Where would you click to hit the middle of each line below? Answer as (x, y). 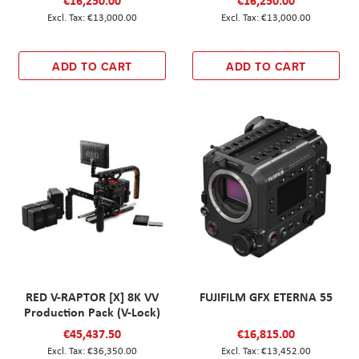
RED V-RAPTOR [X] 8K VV (93, 296)
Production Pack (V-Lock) (93, 311)
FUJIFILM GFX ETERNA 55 (266, 296)
